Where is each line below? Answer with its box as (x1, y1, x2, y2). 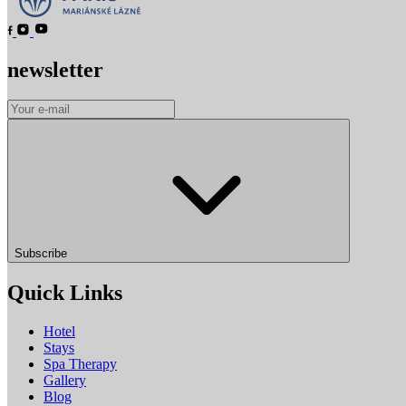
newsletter (7, 57, 103, 82)
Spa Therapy (43, 356, 117, 372)
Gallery (43, 372, 86, 389)
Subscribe (14, 246, 71, 261)
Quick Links (7, 281, 122, 305)
